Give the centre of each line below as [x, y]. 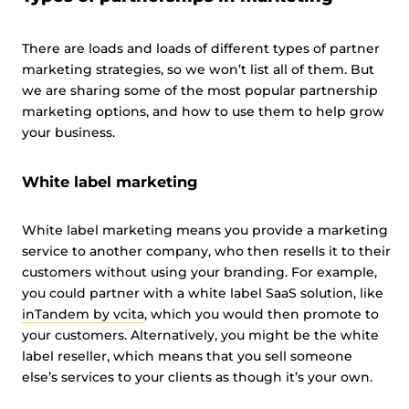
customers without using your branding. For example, [199, 272]
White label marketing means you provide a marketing [205, 230]
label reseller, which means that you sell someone [187, 356]
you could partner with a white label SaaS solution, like [203, 293]
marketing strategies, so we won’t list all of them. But [198, 69]
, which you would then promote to [262, 314]
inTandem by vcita [83, 314]
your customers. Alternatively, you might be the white [200, 335]
